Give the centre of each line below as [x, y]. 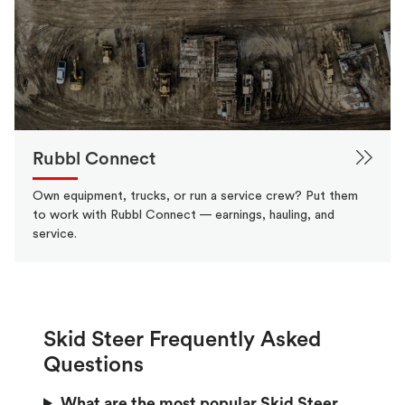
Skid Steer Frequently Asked [182, 339]
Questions [94, 365]
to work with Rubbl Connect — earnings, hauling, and [184, 215]
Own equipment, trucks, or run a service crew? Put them [195, 196]
